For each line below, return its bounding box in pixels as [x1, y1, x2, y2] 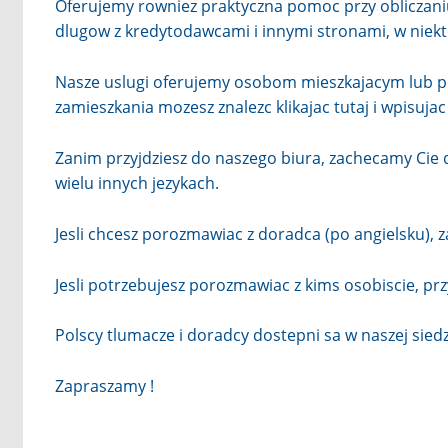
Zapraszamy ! [54, 375, 154, 398]
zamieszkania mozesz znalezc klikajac [54, 96, 334, 119]
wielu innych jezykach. [54, 171, 219, 194]
